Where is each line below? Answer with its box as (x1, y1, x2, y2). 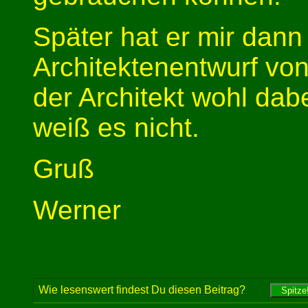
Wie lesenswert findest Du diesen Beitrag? (38, 284, 270, 296)
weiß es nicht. (33, 113, 199, 143)
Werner (33, 195, 121, 225)
